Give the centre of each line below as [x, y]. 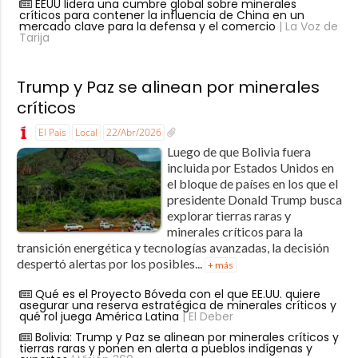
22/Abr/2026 [133, 132]
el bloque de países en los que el [252, 183]
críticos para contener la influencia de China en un [161, 15]
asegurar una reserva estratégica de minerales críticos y [177, 305]
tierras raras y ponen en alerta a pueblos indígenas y [165, 348]
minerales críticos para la [235, 231]
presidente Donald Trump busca [254, 199]
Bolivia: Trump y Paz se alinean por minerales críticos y [187, 337]
